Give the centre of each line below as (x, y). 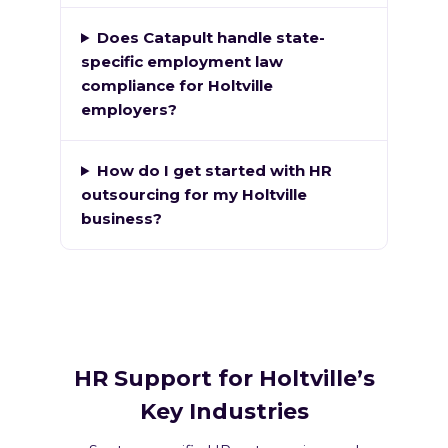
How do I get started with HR (214, 170)
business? (121, 218)
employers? (129, 109)
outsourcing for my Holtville (194, 194)
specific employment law (182, 61)
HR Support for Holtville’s (224, 378)
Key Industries (224, 411)
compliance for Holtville (177, 85)
